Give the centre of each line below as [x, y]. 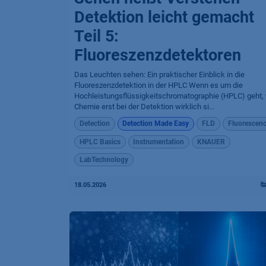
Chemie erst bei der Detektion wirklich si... [144, 107]
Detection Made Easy [156, 124]
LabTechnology [104, 160]
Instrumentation [159, 142]
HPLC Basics [100, 142]
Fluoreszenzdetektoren [158, 56]
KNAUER [211, 142]
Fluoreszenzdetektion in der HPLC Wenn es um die [159, 85]
